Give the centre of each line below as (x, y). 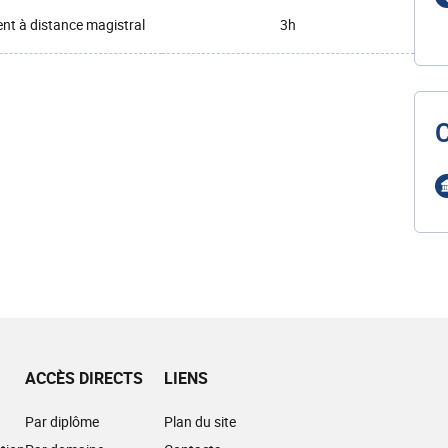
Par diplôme (62, 421)
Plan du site (200, 421)
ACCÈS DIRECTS (84, 378)
